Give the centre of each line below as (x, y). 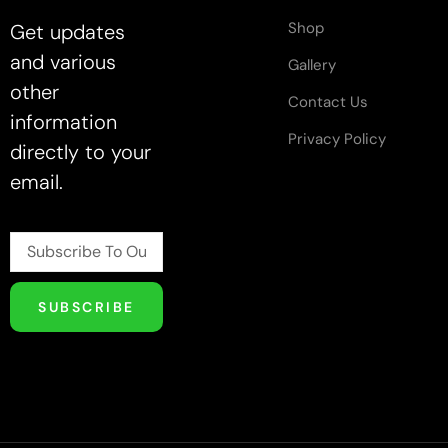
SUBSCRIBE (86, 306)
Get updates (67, 32)
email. (36, 182)
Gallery (312, 64)
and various (63, 62)
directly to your (80, 152)
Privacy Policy (337, 138)
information (63, 122)
